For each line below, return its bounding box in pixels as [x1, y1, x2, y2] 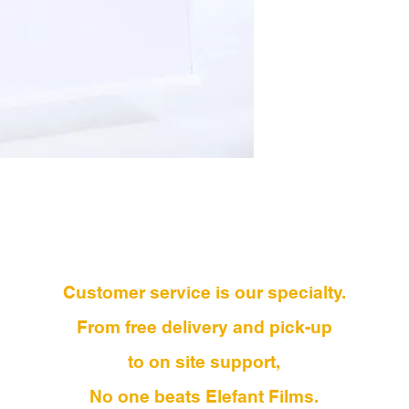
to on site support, [128, 351, 280, 372]
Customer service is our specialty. [62, 282, 346, 302]
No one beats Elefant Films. [89, 386, 319, 406]
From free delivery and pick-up [76, 317, 332, 337]
